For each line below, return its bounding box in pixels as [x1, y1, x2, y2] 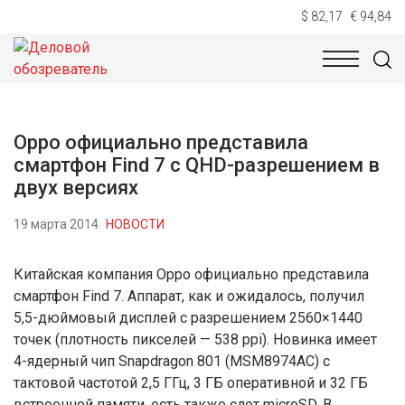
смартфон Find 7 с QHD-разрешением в [14, 154, 380, 176]
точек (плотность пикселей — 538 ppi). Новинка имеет [14, 331, 377, 348]
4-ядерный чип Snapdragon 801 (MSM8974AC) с [14, 353, 330, 370]
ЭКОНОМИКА [229, 67, 309, 81]
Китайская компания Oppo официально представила [14, 266, 369, 283]
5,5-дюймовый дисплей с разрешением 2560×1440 [14, 309, 363, 326]
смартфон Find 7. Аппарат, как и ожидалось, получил [14, 287, 364, 305]
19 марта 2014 [14, 216, 99, 231]
